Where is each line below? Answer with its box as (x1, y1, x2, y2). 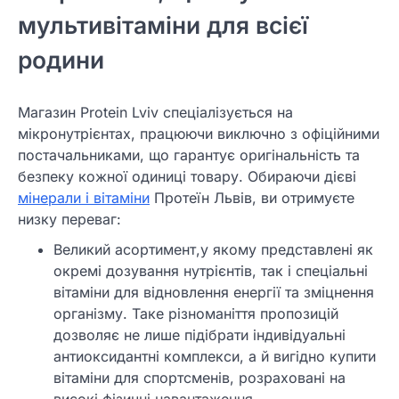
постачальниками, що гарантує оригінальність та (18, 145, 360, 164)
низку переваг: (18, 209, 121, 228)
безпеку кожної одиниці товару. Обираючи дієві (18, 167, 356, 185)
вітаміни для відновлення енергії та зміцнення (53, 282, 374, 301)
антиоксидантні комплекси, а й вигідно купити (53, 346, 376, 365)
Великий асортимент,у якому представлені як (53, 240, 373, 258)
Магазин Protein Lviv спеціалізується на (18, 102, 293, 121)
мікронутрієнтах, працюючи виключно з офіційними (18, 124, 379, 142)
